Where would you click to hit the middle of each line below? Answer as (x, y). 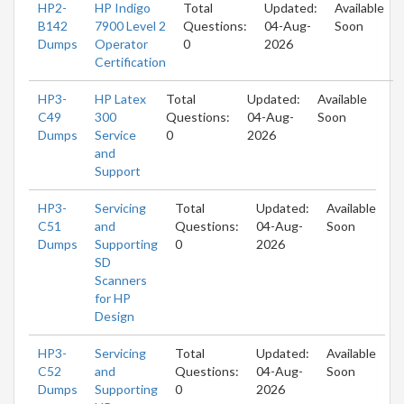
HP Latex (120, 98)
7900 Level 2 (130, 25)
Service (115, 134)
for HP (113, 298)
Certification (130, 61)
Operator (121, 43)
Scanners (121, 280)
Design (115, 316)
